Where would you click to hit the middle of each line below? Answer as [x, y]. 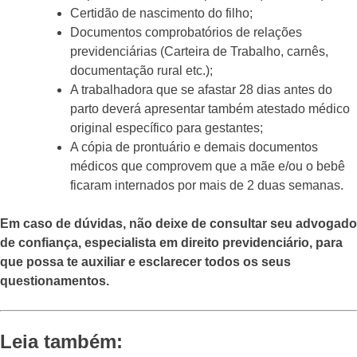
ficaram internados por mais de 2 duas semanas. [207, 186]
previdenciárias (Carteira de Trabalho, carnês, [199, 52]
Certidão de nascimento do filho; [161, 14]
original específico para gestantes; [167, 128]
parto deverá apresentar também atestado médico [210, 109]
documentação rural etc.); [141, 71]
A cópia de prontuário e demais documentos [194, 147]
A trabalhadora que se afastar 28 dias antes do [201, 90]
